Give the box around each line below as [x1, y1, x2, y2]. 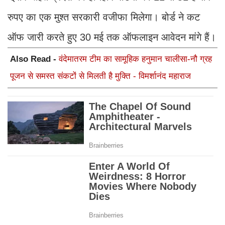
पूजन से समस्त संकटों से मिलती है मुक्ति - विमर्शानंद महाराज [10, 71, 191, 81]
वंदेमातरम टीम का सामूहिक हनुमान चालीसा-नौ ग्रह [59, 54, 212, 64]
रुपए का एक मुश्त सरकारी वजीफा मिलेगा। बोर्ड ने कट [8, 12, 200, 23]
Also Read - [10, 54, 59, 64]
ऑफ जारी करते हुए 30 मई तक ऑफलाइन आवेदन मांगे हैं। [8, 32, 216, 43]
